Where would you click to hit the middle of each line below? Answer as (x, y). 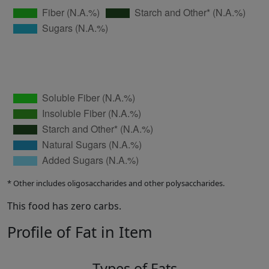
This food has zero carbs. (64, 206)
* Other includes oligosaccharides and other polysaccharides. (116, 183)
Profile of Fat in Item (80, 232)
